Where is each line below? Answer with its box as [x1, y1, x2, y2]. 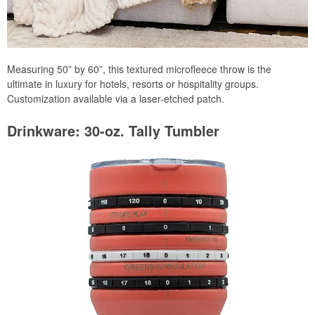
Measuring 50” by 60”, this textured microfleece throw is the [7, 61, 271, 76]
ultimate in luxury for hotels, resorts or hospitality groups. [7, 76, 259, 91]
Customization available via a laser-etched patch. [7, 91, 224, 105]
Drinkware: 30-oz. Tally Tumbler [7, 120, 219, 141]
